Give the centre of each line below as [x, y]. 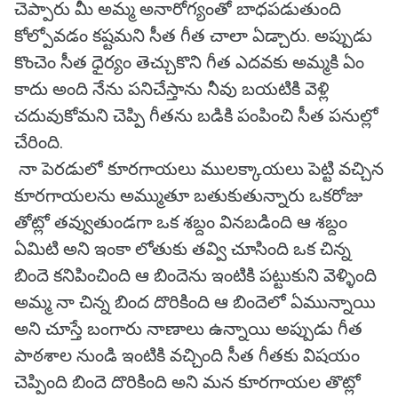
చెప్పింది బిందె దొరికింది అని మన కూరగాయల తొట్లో [187, 382]
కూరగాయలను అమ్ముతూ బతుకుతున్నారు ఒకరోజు [188, 195]
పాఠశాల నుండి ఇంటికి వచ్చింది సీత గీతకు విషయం [187, 355]
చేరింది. [39, 142]
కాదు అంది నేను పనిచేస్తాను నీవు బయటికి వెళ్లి [172, 89]
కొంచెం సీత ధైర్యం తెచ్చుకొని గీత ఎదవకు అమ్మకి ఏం [189, 62]
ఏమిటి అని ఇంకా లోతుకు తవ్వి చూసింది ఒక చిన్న [183, 249]
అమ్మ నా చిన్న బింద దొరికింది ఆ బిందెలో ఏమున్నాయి [195, 302]
